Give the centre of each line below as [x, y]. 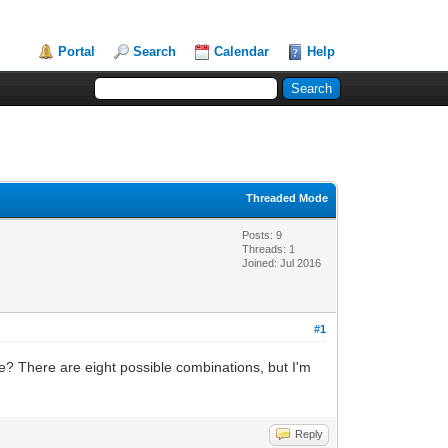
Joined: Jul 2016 [282, 262]
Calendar [242, 51]
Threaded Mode [287, 197]
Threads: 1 [269, 248]
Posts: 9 [262, 234]
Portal [77, 51]
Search [155, 51]
